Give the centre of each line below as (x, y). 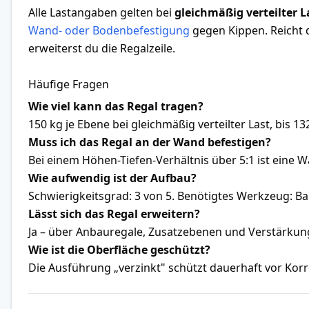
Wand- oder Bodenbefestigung (109, 30)
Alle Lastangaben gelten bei (101, 12)
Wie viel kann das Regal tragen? (116, 106)
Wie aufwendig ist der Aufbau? (112, 178)
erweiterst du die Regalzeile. (102, 48)
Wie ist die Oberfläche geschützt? (119, 249)
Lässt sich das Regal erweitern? (114, 213)
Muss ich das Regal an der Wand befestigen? (150, 142)
